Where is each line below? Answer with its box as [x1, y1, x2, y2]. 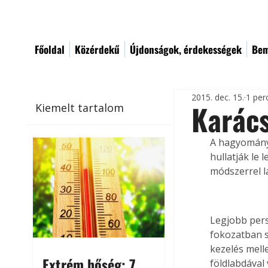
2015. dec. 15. [191, 91, 245, 103]
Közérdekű [75, 42, 120, 57]
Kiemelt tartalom [35, 100, 124, 115]
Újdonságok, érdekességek [130, 42, 242, 57]
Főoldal [35, 42, 65, 57]
